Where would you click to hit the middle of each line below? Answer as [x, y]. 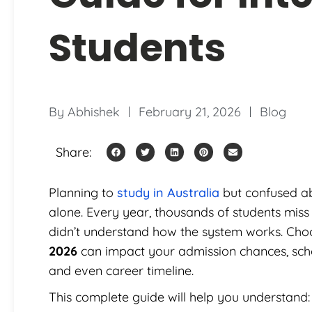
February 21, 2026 [190, 111]
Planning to [83, 192]
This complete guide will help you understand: [179, 297]
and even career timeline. [121, 270]
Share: [73, 152]
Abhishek [94, 111]
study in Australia [168, 192]
